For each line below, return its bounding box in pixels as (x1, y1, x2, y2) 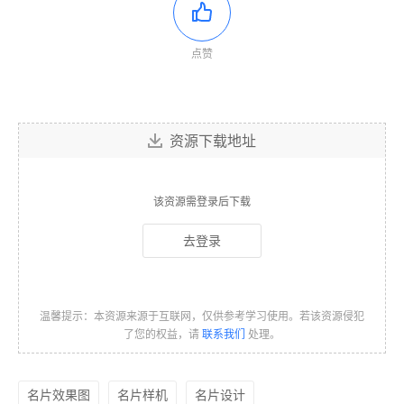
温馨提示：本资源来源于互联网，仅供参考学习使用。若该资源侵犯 (40, 309, 364, 324)
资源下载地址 (170, 132, 256, 151)
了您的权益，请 (124, 327, 202, 342)
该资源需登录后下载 (153, 195, 251, 209)
